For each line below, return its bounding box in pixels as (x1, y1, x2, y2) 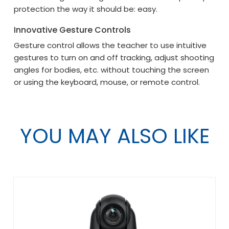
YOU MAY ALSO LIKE (19, 122, 210, 151)
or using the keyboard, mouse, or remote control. (14, 77, 200, 88)
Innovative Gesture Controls (14, 24, 131, 36)
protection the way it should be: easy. (14, 4, 158, 15)
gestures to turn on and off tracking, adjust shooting (14, 52, 215, 63)
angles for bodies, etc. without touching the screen (14, 64, 210, 76)
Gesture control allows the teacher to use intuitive (14, 40, 207, 51)
